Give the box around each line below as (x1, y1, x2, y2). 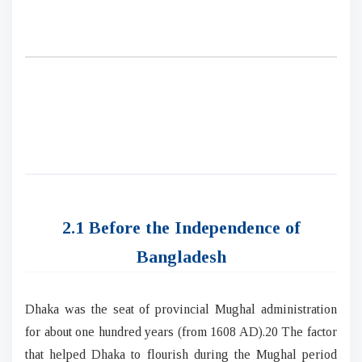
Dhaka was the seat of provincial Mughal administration (25, 301, 337, 316)
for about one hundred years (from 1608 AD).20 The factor (25, 324, 337, 339)
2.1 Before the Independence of (61, 217, 301, 238)
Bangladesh (136, 246, 226, 267)
